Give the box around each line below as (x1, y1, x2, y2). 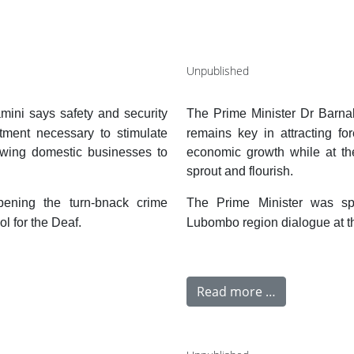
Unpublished (186, 63, 249, 78)
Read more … (197, 283, 276, 300)
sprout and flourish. (186, 164, 293, 178)
